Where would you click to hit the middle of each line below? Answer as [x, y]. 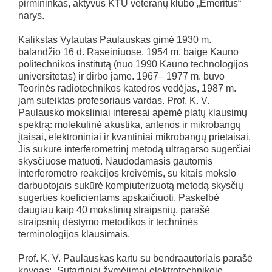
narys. [31, 15]
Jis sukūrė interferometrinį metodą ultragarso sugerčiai [134, 149]
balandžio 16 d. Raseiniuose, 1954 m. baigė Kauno [128, 52]
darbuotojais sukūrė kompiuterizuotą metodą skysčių [131, 185]
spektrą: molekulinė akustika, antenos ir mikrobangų [130, 125]
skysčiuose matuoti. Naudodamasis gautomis [115, 161]
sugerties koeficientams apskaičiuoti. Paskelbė [119, 198]
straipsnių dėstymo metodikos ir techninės [108, 222]
